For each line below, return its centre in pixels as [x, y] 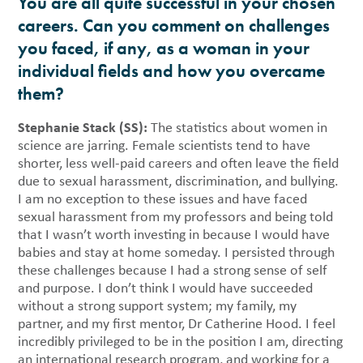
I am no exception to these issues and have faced [163, 199]
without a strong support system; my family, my [158, 306]
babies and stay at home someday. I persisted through [177, 252]
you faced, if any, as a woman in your [164, 49]
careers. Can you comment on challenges [174, 26]
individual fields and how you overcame [172, 71]
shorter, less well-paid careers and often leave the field [179, 163]
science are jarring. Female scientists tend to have [164, 145]
